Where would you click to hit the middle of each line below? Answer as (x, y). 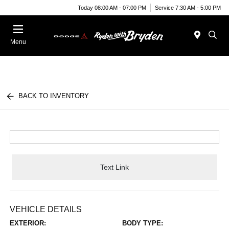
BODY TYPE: (143, 223)
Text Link (114, 167)
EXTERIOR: (28, 223)
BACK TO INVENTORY (54, 96)
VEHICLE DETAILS (46, 209)
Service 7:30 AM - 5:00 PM (188, 7)
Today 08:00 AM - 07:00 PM (112, 7)
